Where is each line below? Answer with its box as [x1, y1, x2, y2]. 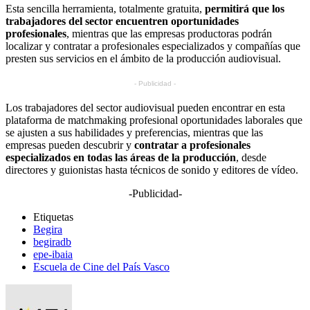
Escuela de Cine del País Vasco [33, 260, 170, 273]
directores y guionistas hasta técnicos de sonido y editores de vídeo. [6, 163, 298, 176]
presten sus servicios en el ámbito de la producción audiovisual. [6, 52, 281, 64]
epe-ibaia [33, 248, 73, 260]
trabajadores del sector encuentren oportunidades [6, 15, 239, 27]
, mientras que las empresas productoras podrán [66, 27, 272, 39]
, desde [236, 151, 266, 163]
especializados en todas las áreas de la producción [6, 151, 236, 163]
